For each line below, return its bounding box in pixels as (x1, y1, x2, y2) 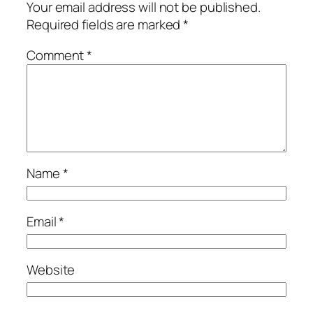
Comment (27, 45, 87, 64)
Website (27, 261, 75, 279)
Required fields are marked (27, 15, 184, 34)
